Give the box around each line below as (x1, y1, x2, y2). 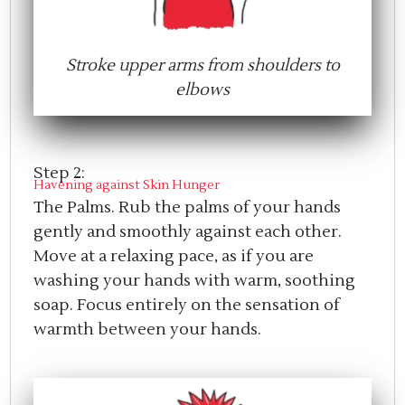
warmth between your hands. (33, 319, 262, 341)
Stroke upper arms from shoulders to (65, 55, 340, 77)
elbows (175, 80, 230, 101)
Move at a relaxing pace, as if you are (33, 246, 315, 268)
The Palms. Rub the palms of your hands (33, 197, 342, 219)
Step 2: (33, 163, 89, 184)
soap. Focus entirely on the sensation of (33, 295, 341, 316)
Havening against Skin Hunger (33, 177, 221, 194)
